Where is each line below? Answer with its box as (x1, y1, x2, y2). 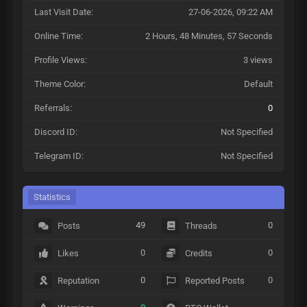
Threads (185, 221, 218, 231)
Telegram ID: (34, 151, 84, 161)
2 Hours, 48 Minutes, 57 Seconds (145, 31, 273, 41)
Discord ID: (34, 127, 77, 137)
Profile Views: (34, 55, 87, 65)
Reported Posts (185, 275, 245, 286)
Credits (185, 248, 213, 258)
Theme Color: (34, 79, 86, 89)
